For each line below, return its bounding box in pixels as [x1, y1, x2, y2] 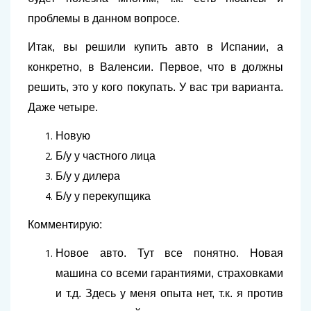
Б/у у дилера [56, 170, 120, 182]
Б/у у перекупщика [56, 190, 151, 202]
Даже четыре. [28, 101, 98, 113]
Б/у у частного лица [56, 150, 155, 162]
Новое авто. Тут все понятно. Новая [56, 247, 283, 259]
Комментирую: [28, 219, 102, 230]
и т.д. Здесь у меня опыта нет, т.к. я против [56, 287, 283, 299]
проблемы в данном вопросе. [28, 12, 180, 24]
